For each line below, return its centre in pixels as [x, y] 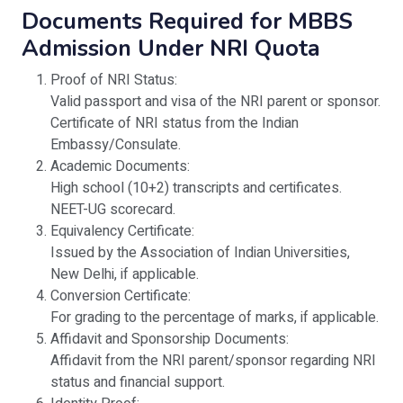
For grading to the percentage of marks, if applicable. [215, 318]
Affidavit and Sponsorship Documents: [170, 340]
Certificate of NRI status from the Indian [175, 124]
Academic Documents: [120, 167]
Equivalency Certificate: [122, 232]
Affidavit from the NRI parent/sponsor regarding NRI [213, 361]
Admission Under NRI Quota [171, 49]
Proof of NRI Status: [114, 81]
